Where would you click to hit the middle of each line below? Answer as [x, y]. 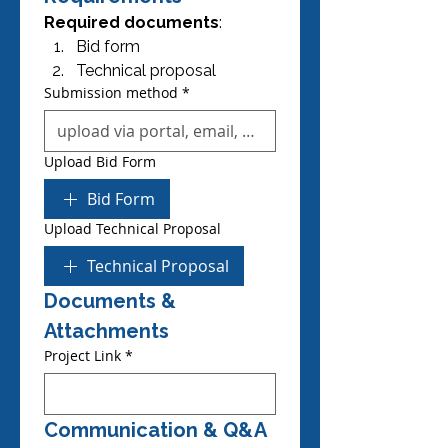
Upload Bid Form [100, 161]
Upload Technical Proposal [132, 228]
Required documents [131, 22]
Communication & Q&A [155, 430]
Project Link [82, 355]
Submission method [111, 92]
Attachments [106, 331]
